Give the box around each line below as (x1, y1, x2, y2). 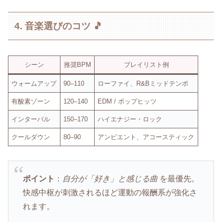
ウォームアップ (11, 80, 57, 88)
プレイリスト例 (123, 61, 169, 69)
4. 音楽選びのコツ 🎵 (14, 20, 103, 31)
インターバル (11, 115, 51, 123)
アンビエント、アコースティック (98, 133, 195, 141)
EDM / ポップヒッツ (98, 98, 157, 106)
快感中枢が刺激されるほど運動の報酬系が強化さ (22, 188, 197, 197)
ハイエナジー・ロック (98, 115, 163, 123)
